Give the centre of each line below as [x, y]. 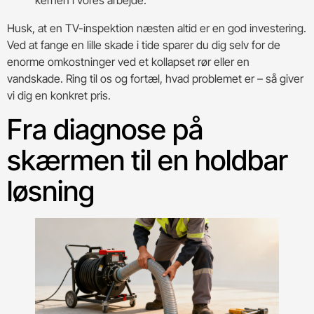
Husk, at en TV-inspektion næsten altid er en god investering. [157, 28]
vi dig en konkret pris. [59, 96]
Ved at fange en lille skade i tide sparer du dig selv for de [144, 45]
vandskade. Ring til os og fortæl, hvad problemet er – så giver [155, 79]
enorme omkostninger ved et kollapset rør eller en [128, 62]
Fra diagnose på [105, 129]
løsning [51, 191]
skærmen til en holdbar [148, 160]
